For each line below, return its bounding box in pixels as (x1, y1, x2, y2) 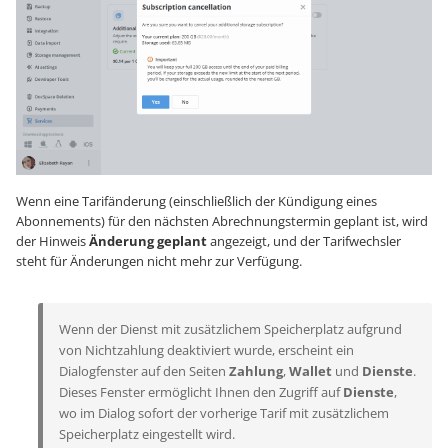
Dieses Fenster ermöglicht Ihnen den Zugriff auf (59, 382, 343, 401)
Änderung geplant (89, 231, 207, 250)
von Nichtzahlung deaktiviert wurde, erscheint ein (59, 340, 354, 359)
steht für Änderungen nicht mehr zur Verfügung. (16, 251, 302, 270)
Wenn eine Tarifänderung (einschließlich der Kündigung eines (16, 191, 377, 210)
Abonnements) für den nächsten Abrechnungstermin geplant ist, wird (16, 211, 428, 230)
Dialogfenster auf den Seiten (59, 361, 229, 380)
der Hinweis (16, 231, 89, 250)
